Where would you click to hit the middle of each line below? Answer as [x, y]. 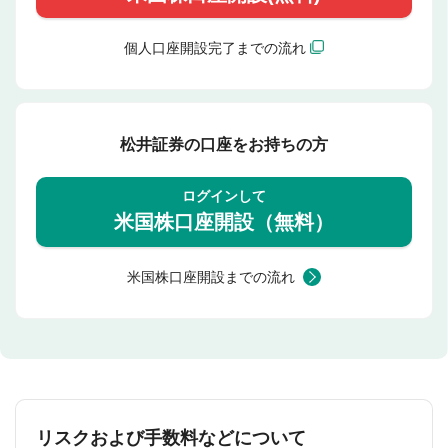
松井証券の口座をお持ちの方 [224, 144]
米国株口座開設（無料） [224, 222]
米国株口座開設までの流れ [211, 276]
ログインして [224, 196]
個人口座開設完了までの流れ [215, 47]
